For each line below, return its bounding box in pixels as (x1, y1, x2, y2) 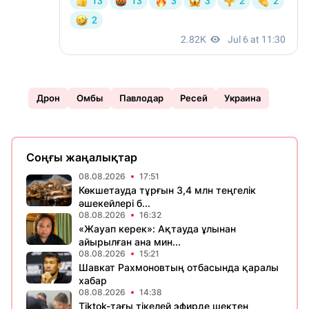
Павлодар (119, 92, 163, 103)
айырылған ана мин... (79, 236, 181, 248)
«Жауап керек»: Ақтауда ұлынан (79, 223, 236, 235)
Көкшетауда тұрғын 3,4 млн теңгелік (79, 184, 256, 196)
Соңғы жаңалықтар (26, 150, 137, 164)
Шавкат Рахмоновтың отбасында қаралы (79, 261, 279, 273)
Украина (224, 92, 261, 103)
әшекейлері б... (79, 197, 150, 209)
